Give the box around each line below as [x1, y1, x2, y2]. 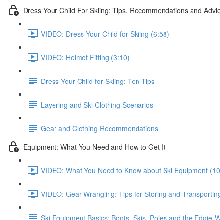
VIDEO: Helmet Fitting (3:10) [41, 52, 130, 62]
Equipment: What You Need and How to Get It [23, 141, 165, 152]
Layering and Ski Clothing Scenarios [41, 99, 153, 110]
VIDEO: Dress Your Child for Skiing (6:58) [41, 28, 169, 39]
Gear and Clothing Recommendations [41, 123, 158, 133]
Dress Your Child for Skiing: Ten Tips [41, 76, 155, 86]
